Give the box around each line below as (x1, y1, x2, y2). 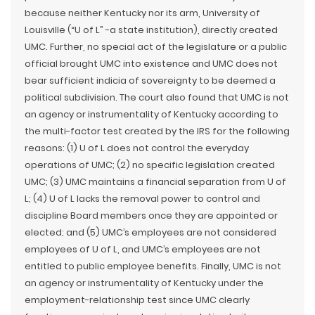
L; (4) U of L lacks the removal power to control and (25, 192, 260, 205)
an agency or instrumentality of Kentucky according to (25, 108, 278, 121)
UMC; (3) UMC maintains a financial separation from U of (25, 175, 286, 188)
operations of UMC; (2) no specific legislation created (25, 158, 275, 172)
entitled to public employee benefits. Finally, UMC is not (25, 259, 281, 273)
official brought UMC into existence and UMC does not (25, 57, 278, 70)
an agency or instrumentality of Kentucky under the (25, 276, 264, 290)
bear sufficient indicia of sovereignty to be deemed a (25, 74, 276, 87)
